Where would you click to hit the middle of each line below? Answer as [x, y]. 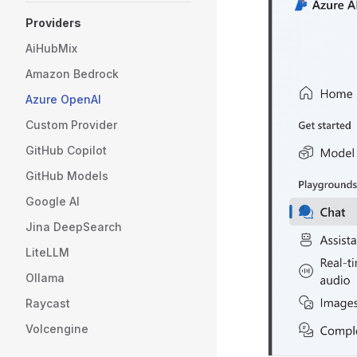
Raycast [48, 303]
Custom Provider [71, 125]
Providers [53, 23]
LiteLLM [47, 252]
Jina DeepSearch [74, 227]
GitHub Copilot [66, 150]
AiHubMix [51, 48]
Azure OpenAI [63, 99]
